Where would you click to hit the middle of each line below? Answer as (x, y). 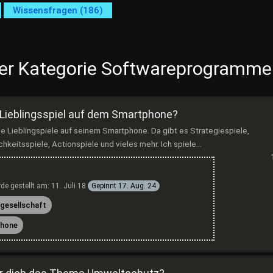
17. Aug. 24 (137, 186)
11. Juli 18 (69, 186)
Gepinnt (104, 186)
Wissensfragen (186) (58, 10)
